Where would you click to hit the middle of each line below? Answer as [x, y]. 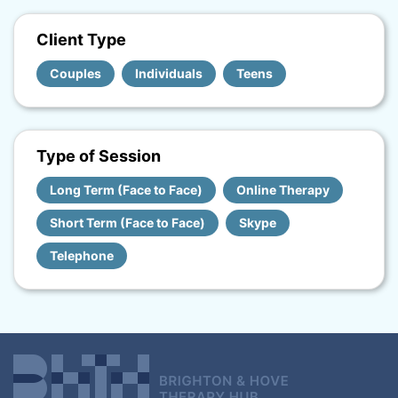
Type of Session [99, 156]
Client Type [81, 40]
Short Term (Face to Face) [127, 223]
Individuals [169, 74]
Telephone [82, 256]
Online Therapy [283, 190]
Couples [76, 74]
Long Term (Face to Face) [126, 190]
